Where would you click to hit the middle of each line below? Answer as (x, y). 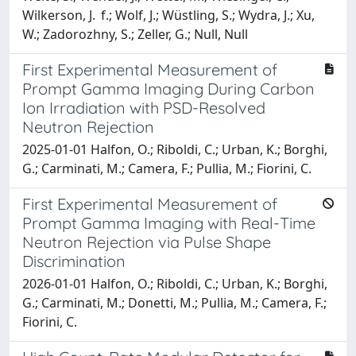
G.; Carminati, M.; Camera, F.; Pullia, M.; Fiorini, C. (167, 168)
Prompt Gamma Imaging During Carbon (168, 88)
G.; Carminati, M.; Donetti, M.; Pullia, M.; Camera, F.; (174, 302)
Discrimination (74, 261)
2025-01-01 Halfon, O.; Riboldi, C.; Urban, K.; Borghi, (175, 149)
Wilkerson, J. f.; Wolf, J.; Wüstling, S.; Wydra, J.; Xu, (168, 15)
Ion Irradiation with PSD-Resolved (144, 107)
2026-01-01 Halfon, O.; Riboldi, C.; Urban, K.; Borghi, (175, 283)
